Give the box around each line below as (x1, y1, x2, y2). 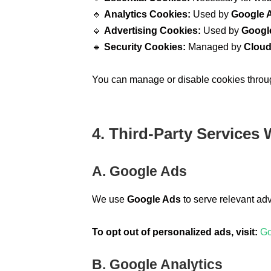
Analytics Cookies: (104, 9, 191, 20)
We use (92, 194, 127, 204)
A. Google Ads (92, 163, 187, 180)
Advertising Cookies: (104, 25, 201, 36)
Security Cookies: (104, 42, 186, 53)
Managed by (186, 42, 244, 53)
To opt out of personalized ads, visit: (92, 226, 258, 237)
